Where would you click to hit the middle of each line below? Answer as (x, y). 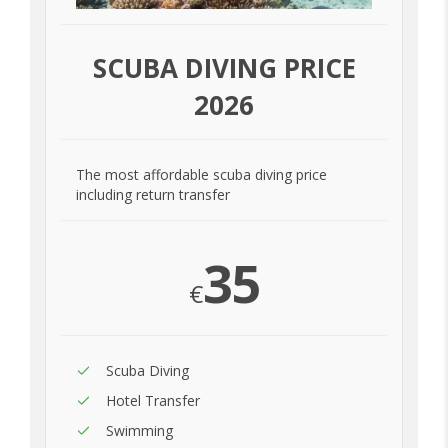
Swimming (139, 431)
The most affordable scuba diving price (201, 175)
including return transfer (153, 195)
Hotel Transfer (153, 401)
